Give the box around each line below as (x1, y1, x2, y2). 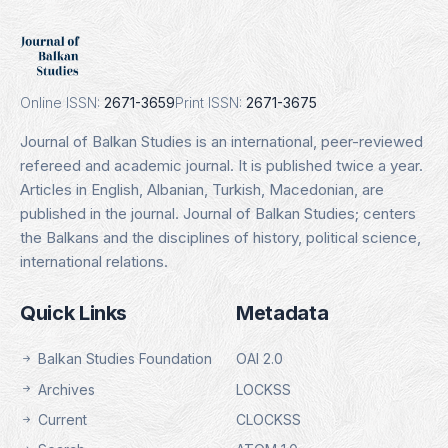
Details (206, 75, 257, 94)
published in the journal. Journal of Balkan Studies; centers (20, 204, 416, 223)
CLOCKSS (236, 410, 301, 428)
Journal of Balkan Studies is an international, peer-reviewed (20, 132, 423, 151)
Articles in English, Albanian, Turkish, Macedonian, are (20, 180, 384, 199)
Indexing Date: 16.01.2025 (138, 35, 310, 54)
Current (34, 410, 87, 428)
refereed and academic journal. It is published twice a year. (20, 156, 423, 175)
